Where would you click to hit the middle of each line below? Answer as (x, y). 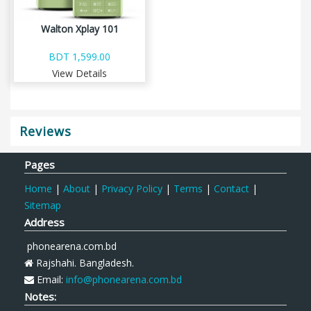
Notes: (40, 296)
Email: (50, 279)
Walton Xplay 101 (79, 29)
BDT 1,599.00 (79, 57)
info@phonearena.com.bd (124, 279)
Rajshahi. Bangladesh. (84, 263)
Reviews (45, 131)
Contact (232, 188)
